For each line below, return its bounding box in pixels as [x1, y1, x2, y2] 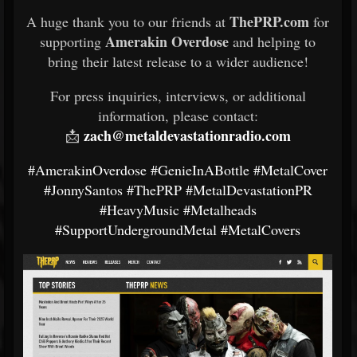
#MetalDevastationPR [185, 180, 312, 199]
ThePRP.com [229, 11, 309, 32]
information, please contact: [97, 106, 258, 125]
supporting [40, 32, 105, 51]
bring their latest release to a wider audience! [47, 52, 308, 71]
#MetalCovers [221, 220, 300, 239]
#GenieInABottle [151, 160, 249, 179]
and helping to [229, 32, 316, 51]
